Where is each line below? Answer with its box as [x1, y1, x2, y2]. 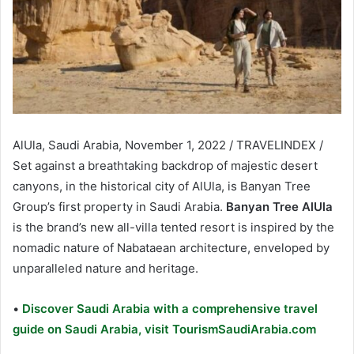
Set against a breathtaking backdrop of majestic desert [13, 157, 318, 173]
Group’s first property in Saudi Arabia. [13, 198, 226, 214]
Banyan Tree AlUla [226, 198, 333, 214]
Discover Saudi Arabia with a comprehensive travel [19, 300, 318, 316]
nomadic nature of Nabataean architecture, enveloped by [13, 239, 330, 255]
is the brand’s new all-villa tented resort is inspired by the [13, 219, 334, 235]
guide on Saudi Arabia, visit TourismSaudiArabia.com [13, 321, 316, 337]
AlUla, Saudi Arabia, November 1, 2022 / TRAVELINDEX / [13, 137, 323, 153]
